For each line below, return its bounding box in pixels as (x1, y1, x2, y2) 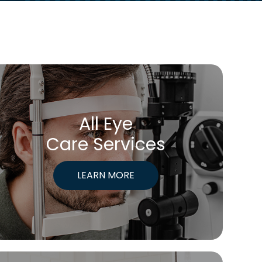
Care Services (46, 132, 166, 157)
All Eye (78, 112, 133, 136)
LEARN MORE (77, 168, 135, 182)
